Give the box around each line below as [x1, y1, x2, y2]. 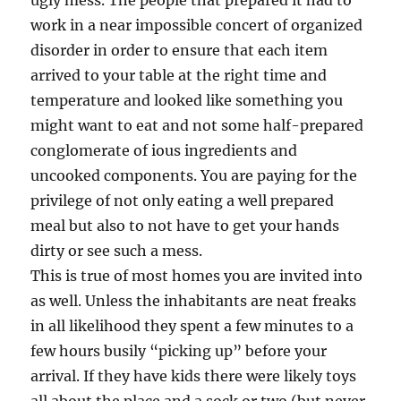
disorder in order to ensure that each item [30, 41, 328, 59]
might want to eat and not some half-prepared [30, 116, 364, 134]
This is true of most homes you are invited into [30, 267, 363, 285]
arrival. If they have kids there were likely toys [30, 367, 357, 385]
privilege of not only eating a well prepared [30, 192, 335, 209]
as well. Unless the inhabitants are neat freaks [30, 292, 357, 310]
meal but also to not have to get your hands [30, 217, 340, 235]
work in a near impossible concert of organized [30, 16, 363, 34]
